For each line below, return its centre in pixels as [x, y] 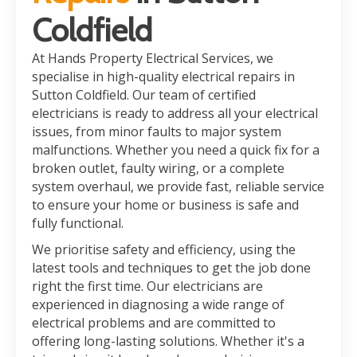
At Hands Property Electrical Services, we [153, 58]
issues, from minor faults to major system [157, 131]
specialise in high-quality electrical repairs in [163, 76]
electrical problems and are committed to [154, 323]
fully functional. [78, 223]
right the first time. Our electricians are [147, 286]
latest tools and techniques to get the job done [171, 268]
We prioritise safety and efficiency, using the [164, 249]
